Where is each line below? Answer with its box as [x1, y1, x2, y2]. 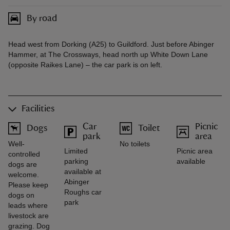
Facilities [22, 104, 54, 113]
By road [27, 13, 57, 23]
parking [64, 157, 88, 165]
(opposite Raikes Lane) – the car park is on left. [8, 61, 162, 69]
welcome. [8, 170, 39, 179]
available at [64, 167, 101, 176]
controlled [8, 150, 40, 158]
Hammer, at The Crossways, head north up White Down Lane [8, 50, 208, 59]
